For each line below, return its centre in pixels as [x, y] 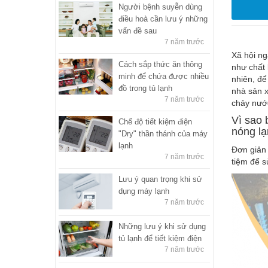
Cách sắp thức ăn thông [160, 64]
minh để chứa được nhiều [164, 76]
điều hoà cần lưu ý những [163, 19]
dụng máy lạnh [144, 191]
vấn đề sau [138, 31]
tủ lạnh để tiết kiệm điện [160, 238]
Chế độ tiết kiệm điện [155, 121]
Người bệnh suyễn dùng [160, 7]
